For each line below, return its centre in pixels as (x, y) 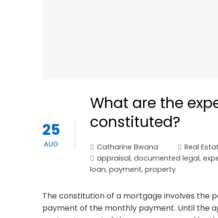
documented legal (167, 158)
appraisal (114, 158)
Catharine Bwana (127, 147)
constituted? (135, 122)
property (160, 170)
